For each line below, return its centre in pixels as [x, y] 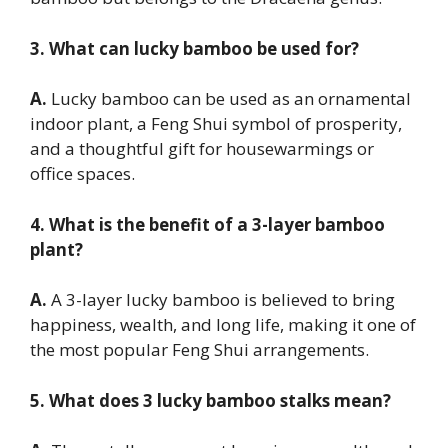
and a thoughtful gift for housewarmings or [202, 149]
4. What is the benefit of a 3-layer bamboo [207, 224]
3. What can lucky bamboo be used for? [194, 48]
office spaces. [82, 174]
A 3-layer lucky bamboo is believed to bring [221, 300]
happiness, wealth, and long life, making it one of [223, 325]
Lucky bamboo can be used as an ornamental [229, 99]
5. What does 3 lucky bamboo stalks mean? [210, 400]
